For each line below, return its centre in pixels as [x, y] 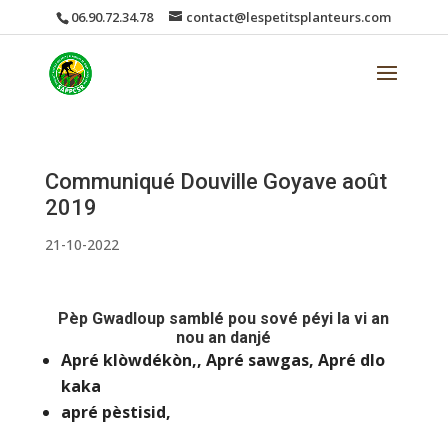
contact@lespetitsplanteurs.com [289, 16]
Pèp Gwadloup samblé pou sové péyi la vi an [224, 318]
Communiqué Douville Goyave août [215, 181]
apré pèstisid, [115, 412]
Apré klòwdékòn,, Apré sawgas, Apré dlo [222, 360]
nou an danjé [224, 337]
